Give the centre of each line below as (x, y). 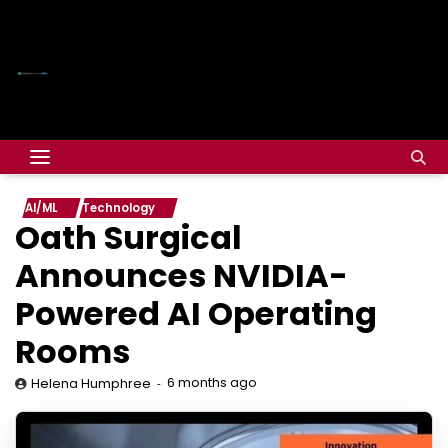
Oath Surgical (128, 237)
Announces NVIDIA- (181, 275)
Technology (118, 208)
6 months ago (212, 382)
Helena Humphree (91, 383)
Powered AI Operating (196, 313)
